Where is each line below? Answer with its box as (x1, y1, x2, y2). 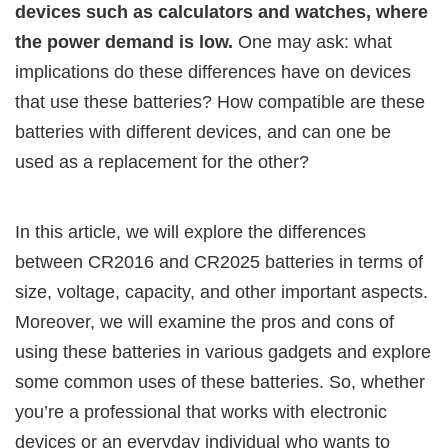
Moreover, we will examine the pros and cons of (15, 311, 394, 332)
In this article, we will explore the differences (15, 221, 366, 242)
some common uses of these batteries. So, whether (15, 371, 425, 392)
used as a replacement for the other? (15, 151, 309, 172)
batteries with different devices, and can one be (15, 121, 391, 142)
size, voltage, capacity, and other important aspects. (15, 281, 428, 302)
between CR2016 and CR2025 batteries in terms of (15, 251, 423, 272)
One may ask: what (233, 31, 392, 52)
